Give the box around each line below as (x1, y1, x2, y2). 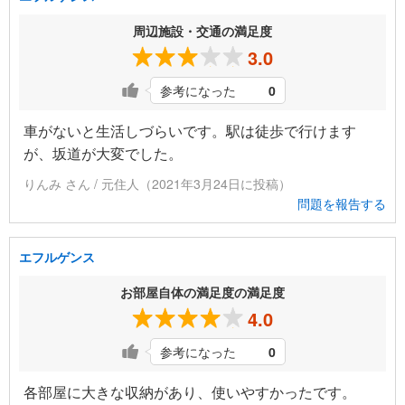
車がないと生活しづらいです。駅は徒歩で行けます (24, 120, 356, 142)
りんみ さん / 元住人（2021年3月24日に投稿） (24, 174, 291, 193)
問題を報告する (297, 194, 386, 213)
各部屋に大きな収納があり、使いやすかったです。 (24, 381, 356, 403)
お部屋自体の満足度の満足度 (120, 283, 285, 302)
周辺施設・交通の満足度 (133, 22, 272, 41)
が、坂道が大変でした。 (24, 143, 183, 165)
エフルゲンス (19, 248, 95, 267)
